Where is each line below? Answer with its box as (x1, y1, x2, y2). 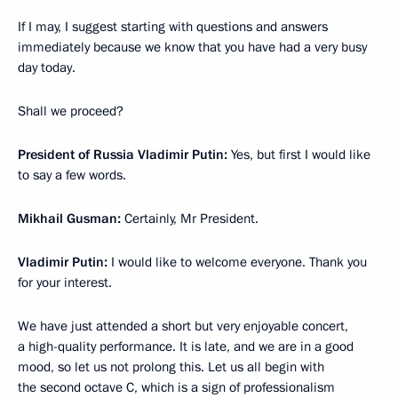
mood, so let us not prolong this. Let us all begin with (18, 358, 324, 377)
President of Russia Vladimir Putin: (18, 146, 227, 164)
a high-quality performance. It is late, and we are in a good (18, 338, 354, 356)
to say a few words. (18, 166, 126, 185)
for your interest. (18, 274, 112, 292)
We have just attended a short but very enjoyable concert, (18, 317, 348, 336)
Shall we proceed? (18, 102, 123, 121)
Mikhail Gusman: (18, 210, 121, 228)
